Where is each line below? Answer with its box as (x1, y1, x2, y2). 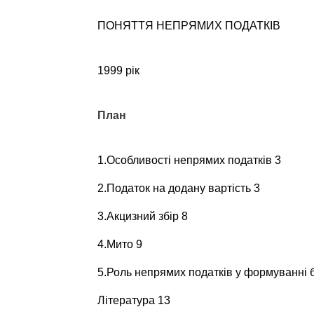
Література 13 (97, 294, 170, 306)
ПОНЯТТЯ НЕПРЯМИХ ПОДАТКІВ (97, 19, 280, 32)
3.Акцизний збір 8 (97, 210, 188, 222)
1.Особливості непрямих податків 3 (97, 153, 281, 166)
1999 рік (97, 64, 139, 76)
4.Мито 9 (97, 238, 142, 250)
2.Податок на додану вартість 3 (97, 182, 260, 194)
